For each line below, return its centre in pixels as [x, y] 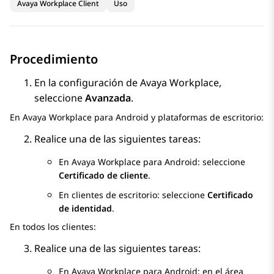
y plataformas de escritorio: [206, 117]
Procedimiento [54, 59]
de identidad [85, 209]
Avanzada [108, 98]
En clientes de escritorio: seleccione [133, 195]
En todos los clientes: [53, 227]
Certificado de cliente [103, 176]
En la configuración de [87, 83]
